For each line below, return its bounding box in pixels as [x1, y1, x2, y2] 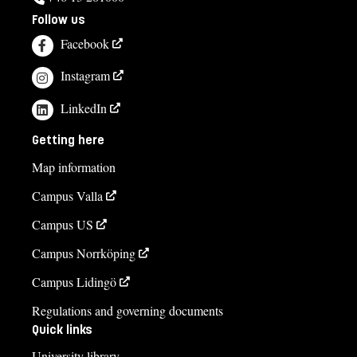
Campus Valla [32, 186, 103, 204]
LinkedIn [61, 99, 108, 116]
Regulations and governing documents [32, 301, 223, 319]
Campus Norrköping [32, 244, 135, 261]
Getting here [32, 132, 104, 148]
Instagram [61, 67, 111, 84]
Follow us [32, 11, 85, 27]
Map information [32, 158, 116, 175]
